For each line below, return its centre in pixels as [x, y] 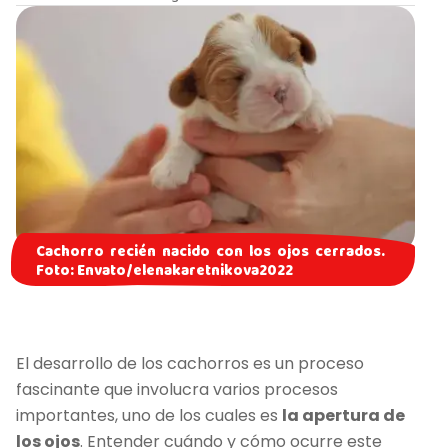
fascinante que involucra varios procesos [177, 389]
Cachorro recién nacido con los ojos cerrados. [211, 251]
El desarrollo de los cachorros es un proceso [190, 363]
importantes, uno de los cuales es [149, 415]
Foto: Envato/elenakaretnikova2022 [164, 270]
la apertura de [343, 415]
